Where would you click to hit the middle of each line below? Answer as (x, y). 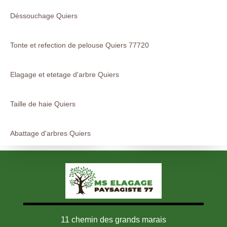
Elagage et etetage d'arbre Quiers (65, 74)
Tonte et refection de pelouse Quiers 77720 (80, 45)
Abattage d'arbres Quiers (50, 133)
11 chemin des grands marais (113, 219)
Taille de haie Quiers (43, 104)
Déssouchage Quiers (44, 15)
